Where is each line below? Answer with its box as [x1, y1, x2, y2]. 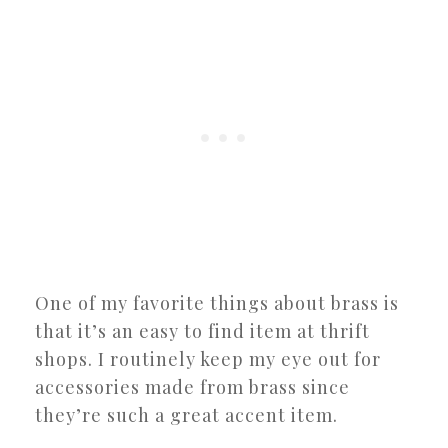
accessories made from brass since [35, 374, 350, 399]
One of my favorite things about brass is [35, 290, 399, 315]
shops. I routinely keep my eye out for [35, 346, 381, 371]
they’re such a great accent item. [35, 402, 343, 427]
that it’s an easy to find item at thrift [35, 318, 370, 343]
